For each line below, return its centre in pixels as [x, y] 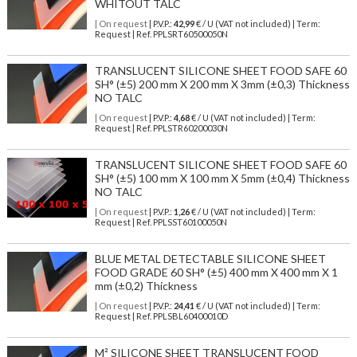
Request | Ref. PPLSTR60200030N [161, 128]
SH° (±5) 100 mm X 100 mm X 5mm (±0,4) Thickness [222, 178]
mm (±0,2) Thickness [146, 286]
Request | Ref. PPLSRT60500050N [161, 34]
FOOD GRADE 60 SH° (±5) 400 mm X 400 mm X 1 [216, 273]
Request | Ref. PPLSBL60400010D [161, 316]
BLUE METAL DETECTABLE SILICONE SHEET [210, 259]
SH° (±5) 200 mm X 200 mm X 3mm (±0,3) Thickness [222, 84]
